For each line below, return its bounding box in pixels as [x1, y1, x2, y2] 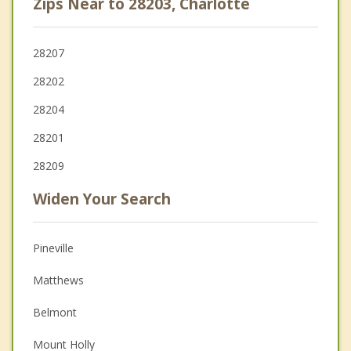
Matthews [33, 273, 84, 288]
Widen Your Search [33, 189, 171, 210]
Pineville [33, 241, 74, 256]
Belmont [33, 305, 77, 320]
